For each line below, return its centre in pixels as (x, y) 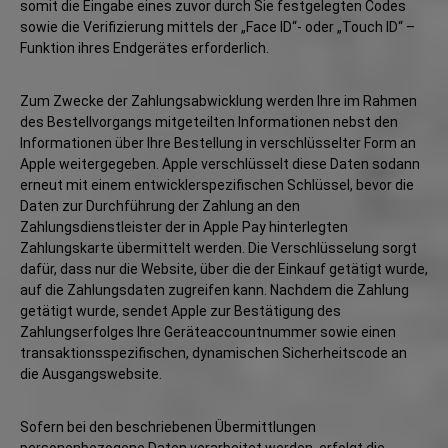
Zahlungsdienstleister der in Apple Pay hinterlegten (184, 227)
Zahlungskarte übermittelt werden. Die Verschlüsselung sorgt (218, 248)
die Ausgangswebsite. (91, 374)
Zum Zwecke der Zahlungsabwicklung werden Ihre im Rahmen (218, 101)
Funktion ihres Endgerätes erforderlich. (144, 48)
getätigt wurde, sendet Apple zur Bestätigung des (180, 311)
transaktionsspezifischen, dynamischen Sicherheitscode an (213, 353)
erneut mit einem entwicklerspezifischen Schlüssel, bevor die (217, 185)
